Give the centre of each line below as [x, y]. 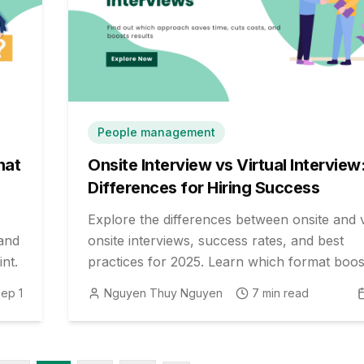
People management [156, 132]
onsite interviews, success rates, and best [216, 240]
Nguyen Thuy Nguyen [163, 292]
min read [284, 292]
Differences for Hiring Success [204, 187]
